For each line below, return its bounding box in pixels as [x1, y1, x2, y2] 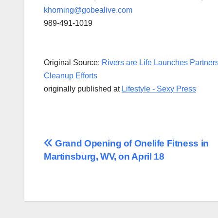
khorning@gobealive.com [44, 6, 132, 15]
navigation [43, 157, 122, 177]
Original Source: [44, 58, 102, 67]
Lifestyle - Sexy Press [122, 85, 196, 93]
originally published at [44, 85, 122, 93]
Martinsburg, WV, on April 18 [44, 151, 164, 162]
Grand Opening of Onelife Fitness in [53, 138, 209, 149]
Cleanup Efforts [44, 72, 99, 80]
